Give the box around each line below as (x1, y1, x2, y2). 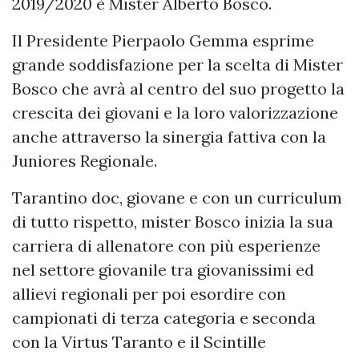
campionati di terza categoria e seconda (12, 307, 316, 328)
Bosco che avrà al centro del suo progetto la (12, 78, 345, 99)
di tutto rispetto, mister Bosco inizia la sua (12, 211, 333, 232)
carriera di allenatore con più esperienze (12, 235, 321, 256)
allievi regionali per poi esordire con (12, 283, 286, 304)
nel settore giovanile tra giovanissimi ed (12, 259, 314, 280)
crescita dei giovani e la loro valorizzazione (12, 102, 338, 123)
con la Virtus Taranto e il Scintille (12, 331, 266, 352)
